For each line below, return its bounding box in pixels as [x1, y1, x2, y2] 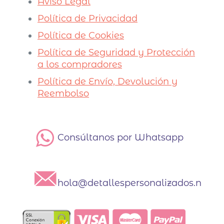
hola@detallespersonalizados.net [57, 177, 210, 188]
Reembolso [37, 87, 89, 99]
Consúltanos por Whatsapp [57, 131, 183, 143]
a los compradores [37, 58, 122, 70]
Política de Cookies [37, 29, 124, 41]
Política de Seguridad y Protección [37, 46, 195, 58]
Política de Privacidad [37, 12, 137, 24]
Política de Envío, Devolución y [37, 75, 177, 87]
